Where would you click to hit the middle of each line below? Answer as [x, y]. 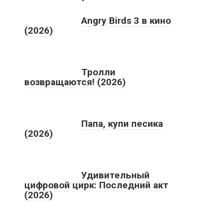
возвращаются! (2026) [75, 82]
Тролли [98, 72]
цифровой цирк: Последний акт [96, 185]
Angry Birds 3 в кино [126, 20]
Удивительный [115, 175]
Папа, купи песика [122, 123]
